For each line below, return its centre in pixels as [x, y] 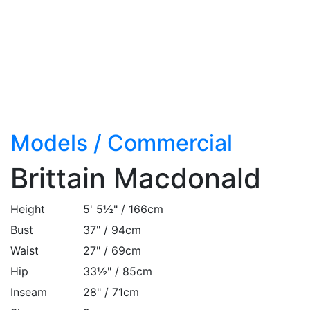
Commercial [170, 143]
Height [28, 209]
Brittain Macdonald [136, 179]
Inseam [29, 292]
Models [49, 143]
